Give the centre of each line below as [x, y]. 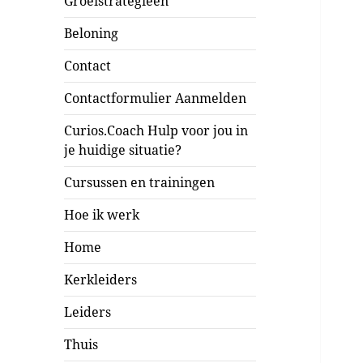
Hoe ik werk [102, 215]
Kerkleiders [101, 280]
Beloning [92, 34]
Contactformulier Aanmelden [156, 98]
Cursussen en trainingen [140, 183]
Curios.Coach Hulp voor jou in [156, 131]
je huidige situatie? [123, 150]
